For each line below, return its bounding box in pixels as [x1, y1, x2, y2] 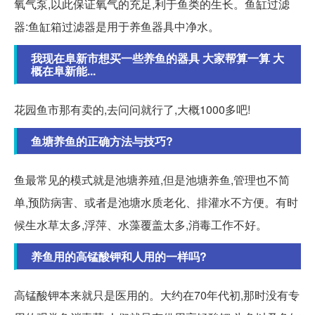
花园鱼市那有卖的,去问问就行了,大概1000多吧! [14, 101, 250, 118]
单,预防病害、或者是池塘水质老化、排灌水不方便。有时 [14, 194, 298, 211]
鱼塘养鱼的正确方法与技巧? [31, 133, 173, 150]
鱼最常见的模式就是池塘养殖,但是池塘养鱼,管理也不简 [14, 172, 290, 188]
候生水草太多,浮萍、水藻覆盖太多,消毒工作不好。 [14, 217, 267, 233]
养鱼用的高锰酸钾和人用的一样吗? [31, 248, 207, 265]
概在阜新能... [31, 63, 96, 79]
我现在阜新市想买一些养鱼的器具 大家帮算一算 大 [31, 50, 284, 67]
